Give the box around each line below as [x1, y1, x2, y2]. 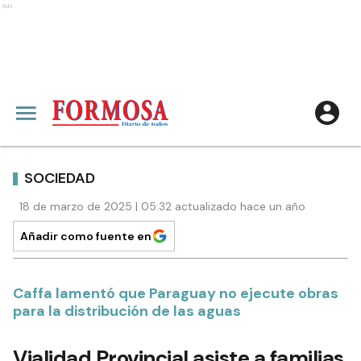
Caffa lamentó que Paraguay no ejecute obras [13, 284, 338, 303]
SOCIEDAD [24, 168, 95, 188]
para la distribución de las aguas [13, 301, 241, 321]
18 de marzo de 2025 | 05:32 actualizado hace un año [19, 199, 305, 214]
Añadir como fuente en [20, 229, 151, 243]
